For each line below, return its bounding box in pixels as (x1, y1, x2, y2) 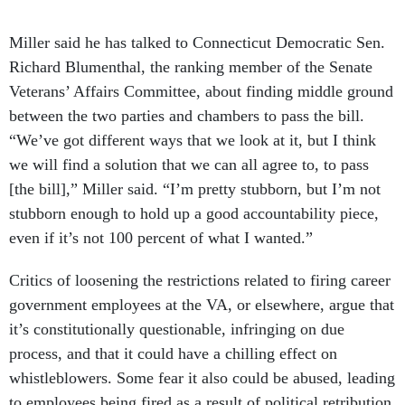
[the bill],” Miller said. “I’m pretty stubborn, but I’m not (9, 180, 381, 198)
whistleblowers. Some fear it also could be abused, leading (9, 369, 395, 387)
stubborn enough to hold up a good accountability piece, (9, 204, 379, 222)
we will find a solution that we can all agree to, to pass (9, 155, 369, 174)
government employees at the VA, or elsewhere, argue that (9, 296, 394, 314)
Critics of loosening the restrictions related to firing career (9, 271, 391, 289)
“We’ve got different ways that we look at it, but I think (9, 131, 376, 149)
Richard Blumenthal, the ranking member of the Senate (9, 58, 372, 76)
